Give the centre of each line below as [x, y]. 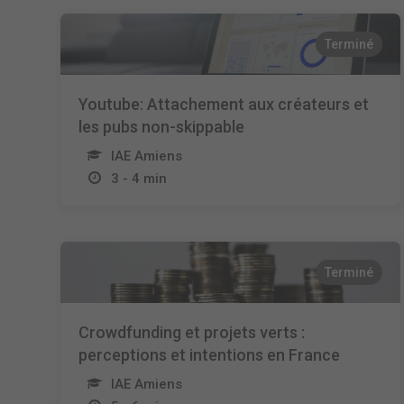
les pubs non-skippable [162, 127]
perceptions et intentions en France [210, 355]
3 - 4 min [139, 179]
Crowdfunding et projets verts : [192, 332]
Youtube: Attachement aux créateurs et [224, 104]
